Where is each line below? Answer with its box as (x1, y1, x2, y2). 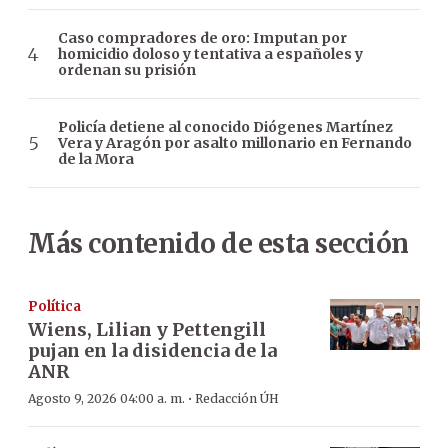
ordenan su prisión (58, 61, 196, 80)
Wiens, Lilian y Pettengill (28, 318, 266, 342)
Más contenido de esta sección (28, 227, 409, 261)
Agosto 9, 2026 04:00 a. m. (28, 391, 185, 407)
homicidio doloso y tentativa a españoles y (58, 45, 363, 64)
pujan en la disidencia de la (28, 339, 277, 363)
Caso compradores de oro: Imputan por (58, 29, 347, 48)
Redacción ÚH (195, 391, 279, 407)
